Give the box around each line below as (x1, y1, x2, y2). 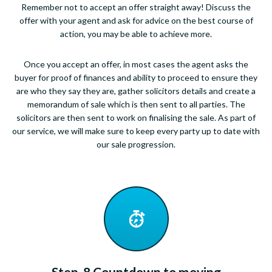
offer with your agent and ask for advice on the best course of (19, 15, 253, 25)
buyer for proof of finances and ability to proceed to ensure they (15, 72, 257, 83)
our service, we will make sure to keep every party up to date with (12, 125, 260, 136)
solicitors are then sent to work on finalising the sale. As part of (16, 112, 256, 123)
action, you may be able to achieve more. (60, 28, 212, 39)
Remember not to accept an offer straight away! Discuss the (21, 1, 251, 12)
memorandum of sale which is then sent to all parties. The (27, 98, 245, 109)
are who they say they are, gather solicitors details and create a (16, 85, 256, 96)
